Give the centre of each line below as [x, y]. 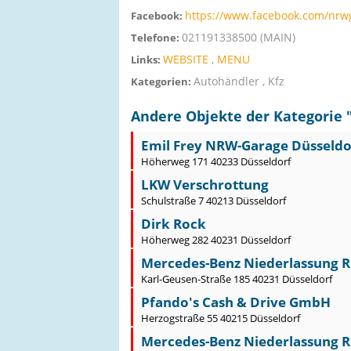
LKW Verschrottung [205, 185]
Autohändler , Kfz [239, 81]
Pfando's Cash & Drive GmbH [236, 302]
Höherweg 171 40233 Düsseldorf [216, 161]
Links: [147, 60]
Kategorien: [162, 81]
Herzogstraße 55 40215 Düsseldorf [221, 318]
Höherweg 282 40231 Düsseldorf [216, 240]
